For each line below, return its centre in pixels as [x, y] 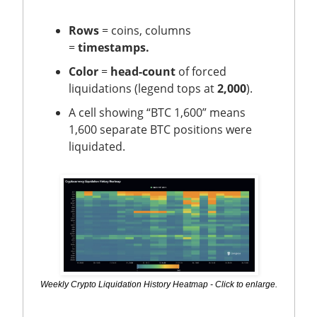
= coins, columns [145, 30]
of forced [201, 71]
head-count [143, 71]
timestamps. [114, 47]
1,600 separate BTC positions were [160, 129]
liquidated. [98, 146]
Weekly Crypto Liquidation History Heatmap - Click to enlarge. [159, 284]
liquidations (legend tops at [143, 88]
